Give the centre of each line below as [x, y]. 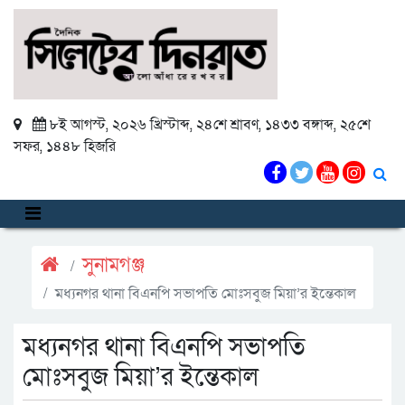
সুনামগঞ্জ [113, 265]
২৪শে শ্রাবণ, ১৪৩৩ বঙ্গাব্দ [265, 125]
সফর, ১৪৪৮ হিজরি [65, 146]
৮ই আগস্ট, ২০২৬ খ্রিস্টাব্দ [120, 125]
